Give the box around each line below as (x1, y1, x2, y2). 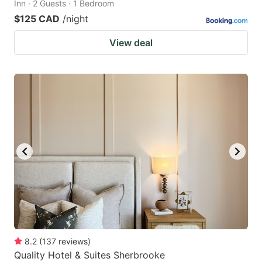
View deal (109, 36, 153, 49)
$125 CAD (14, 12, 60, 25)
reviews (58, 236, 88, 247)
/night (63, 12, 88, 25)
